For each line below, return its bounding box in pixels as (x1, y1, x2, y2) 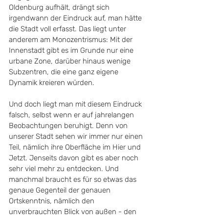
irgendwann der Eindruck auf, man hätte (9, 14, 144, 22)
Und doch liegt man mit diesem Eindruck (9, 100, 144, 109)
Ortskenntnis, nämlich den (9, 197, 96, 205)
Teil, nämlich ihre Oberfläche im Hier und (9, 143, 143, 152)
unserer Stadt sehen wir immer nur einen (9, 132, 145, 141)
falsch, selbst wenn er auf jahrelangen (9, 110, 136, 119)
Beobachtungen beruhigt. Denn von (9, 121, 130, 130)
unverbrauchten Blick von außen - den (9, 207, 138, 216)
